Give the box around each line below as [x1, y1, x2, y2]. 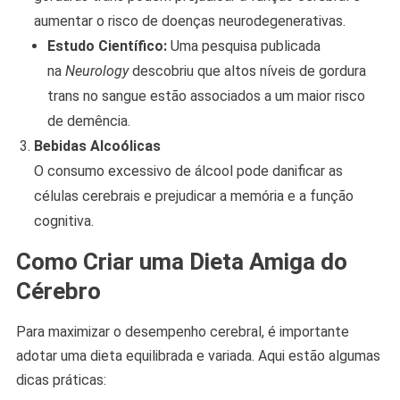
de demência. [46, 112, 130, 130]
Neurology [64, 62, 129, 80]
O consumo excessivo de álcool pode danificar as [33, 162, 343, 180]
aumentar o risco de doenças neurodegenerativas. [33, 12, 346, 30]
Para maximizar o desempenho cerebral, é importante [15, 323, 349, 341]
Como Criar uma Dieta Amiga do [15, 248, 347, 276]
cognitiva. [33, 212, 94, 230]
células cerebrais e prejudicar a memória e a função [33, 187, 354, 205]
